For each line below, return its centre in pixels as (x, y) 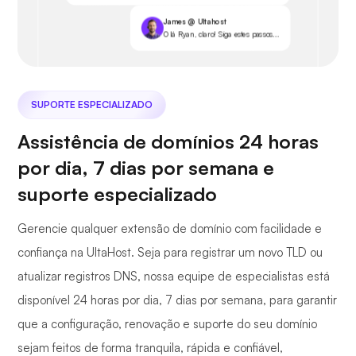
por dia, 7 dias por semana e (146, 168)
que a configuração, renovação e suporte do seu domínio (167, 324)
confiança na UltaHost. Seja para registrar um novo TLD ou (170, 253)
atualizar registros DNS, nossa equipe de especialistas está (174, 277)
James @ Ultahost (195, 21)
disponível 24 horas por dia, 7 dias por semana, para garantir (177, 300)
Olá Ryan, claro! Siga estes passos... (221, 34)
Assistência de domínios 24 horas (168, 142)
